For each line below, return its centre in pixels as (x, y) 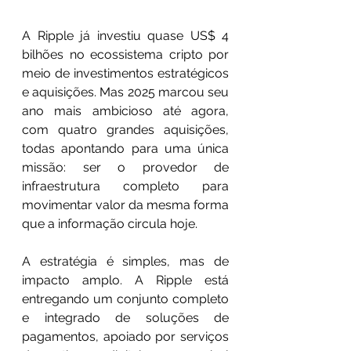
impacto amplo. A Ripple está (125, 280)
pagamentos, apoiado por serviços (125, 336)
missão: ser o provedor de (125, 167)
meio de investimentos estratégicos (125, 73)
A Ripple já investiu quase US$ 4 (125, 35)
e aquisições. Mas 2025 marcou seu (125, 92)
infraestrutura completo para (125, 186)
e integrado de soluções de (125, 317)
